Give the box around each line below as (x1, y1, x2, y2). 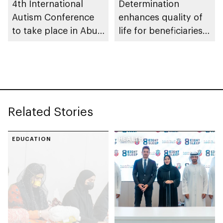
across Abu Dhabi (118, 38, 194, 50)
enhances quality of (118, 11, 203, 23)
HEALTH (118, 135, 143, 142)
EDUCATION (12, 135, 51, 142)
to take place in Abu (12, 25, 98, 36)
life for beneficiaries (118, 25, 203, 36)
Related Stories (8, 104, 93, 119)
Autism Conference (12, 11, 94, 23)
